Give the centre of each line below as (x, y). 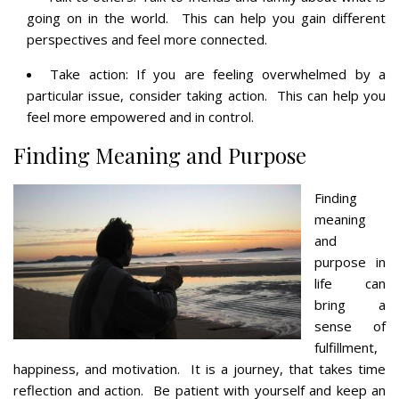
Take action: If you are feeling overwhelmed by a (218, 73)
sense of (350, 326)
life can (350, 283)
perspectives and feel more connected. (147, 39)
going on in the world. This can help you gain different (206, 17)
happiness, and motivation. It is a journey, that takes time (199, 368)
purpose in (350, 261)
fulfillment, (346, 347)
